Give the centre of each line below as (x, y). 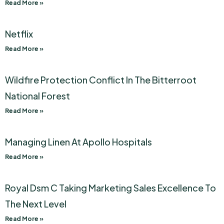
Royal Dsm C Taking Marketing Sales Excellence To (110, 187)
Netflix (19, 33)
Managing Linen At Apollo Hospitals (78, 141)
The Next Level (36, 203)
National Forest (37, 95)
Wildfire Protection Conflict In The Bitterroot (101, 79)
